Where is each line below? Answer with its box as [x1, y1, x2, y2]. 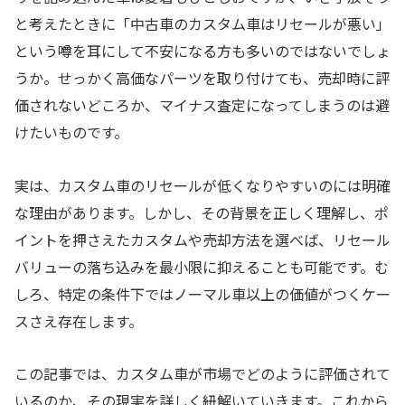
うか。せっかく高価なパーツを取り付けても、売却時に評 [14, 66, 390, 89]
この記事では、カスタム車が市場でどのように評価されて [14, 363, 391, 385]
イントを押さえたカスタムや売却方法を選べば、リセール [14, 228, 391, 250]
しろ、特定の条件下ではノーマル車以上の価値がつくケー [14, 282, 391, 305]
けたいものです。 [14, 120, 128, 143]
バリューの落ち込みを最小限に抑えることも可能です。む [14, 255, 389, 278]
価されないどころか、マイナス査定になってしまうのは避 [14, 93, 390, 116]
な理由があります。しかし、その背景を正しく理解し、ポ [14, 201, 389, 223]
